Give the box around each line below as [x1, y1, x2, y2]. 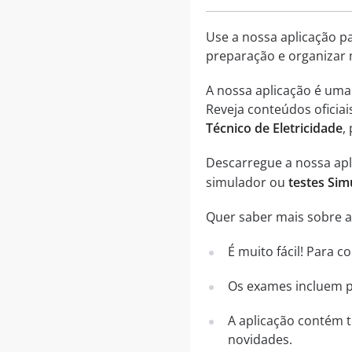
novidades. [227, 331, 292, 349]
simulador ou [205, 174, 288, 192]
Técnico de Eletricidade [205, 119, 343, 137]
